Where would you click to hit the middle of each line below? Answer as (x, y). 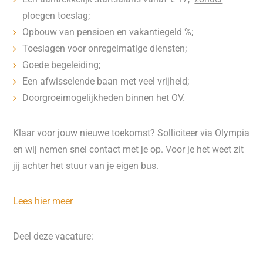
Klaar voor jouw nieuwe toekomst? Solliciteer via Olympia (131, 133)
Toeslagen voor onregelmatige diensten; (105, 48)
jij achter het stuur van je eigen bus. (86, 166)
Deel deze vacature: (53, 236)
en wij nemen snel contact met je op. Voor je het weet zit (129, 149)
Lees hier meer (43, 201)
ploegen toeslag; (56, 16)
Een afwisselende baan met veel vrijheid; (106, 81)
